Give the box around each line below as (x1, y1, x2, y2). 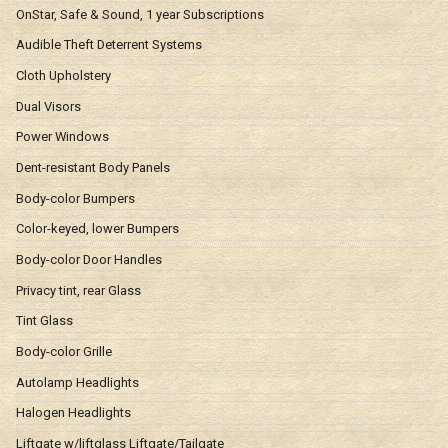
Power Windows (16, 129, 109, 145)
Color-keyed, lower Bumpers (16, 221, 179, 237)
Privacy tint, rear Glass (16, 282, 141, 298)
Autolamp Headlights (16, 374, 139, 390)
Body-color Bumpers (16, 190, 135, 206)
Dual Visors (16, 98, 81, 114)
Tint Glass (16, 313, 73, 329)
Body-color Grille (16, 344, 112, 360)
